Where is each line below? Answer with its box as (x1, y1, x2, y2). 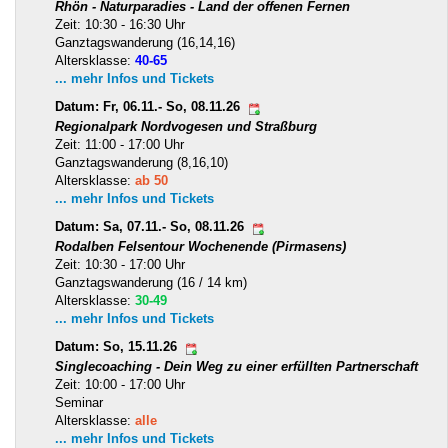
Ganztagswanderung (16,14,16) (55, 34, 235, 50)
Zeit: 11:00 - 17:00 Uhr (55, 136, 184, 152)
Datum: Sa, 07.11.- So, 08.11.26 (55, 219, 248, 235)
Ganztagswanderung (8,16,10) (55, 154, 228, 170)
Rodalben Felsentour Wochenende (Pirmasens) (55, 238, 346, 254)
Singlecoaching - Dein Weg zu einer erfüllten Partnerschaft (55, 358, 418, 374)
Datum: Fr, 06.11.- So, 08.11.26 (55, 99, 244, 115)
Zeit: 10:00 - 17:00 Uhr (55, 376, 185, 392)
